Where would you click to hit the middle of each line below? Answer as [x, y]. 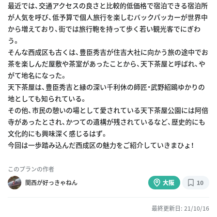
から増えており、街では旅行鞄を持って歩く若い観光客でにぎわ [104, 29]
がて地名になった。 [38, 75]
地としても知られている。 [47, 98]
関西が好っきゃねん [51, 182]
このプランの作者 [31, 169]
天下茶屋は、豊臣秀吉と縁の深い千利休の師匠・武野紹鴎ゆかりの [106, 87]
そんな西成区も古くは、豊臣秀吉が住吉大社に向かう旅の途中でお [108, 52]
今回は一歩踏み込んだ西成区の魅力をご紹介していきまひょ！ [101, 145]
